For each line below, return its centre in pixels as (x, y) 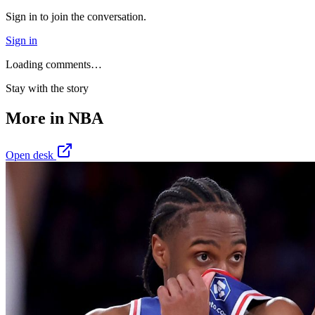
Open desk (31, 155)
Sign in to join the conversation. (76, 17)
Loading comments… (54, 65)
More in (37, 118)
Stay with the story (47, 89)
